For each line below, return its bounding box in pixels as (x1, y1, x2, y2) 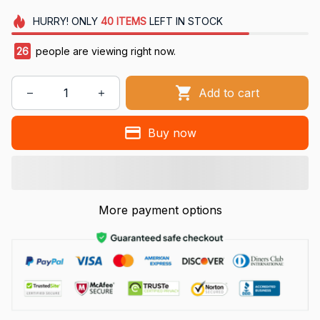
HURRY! (32, 15, 69, 28)
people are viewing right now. (33, 45, 176, 58)
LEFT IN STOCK (146, 15, 223, 28)
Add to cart (199, 85, 260, 100)
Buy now (147, 125, 196, 140)
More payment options (98, 203, 222, 218)
